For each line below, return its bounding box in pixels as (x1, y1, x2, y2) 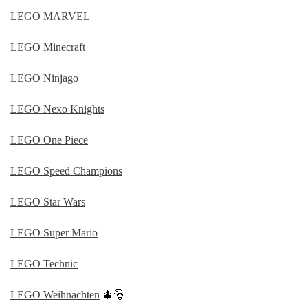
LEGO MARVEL (10, 10, 90, 22)
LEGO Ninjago (10, 71, 78, 84)
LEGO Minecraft (10, 41, 85, 53)
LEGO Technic (10, 257, 78, 269)
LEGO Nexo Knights (10, 102, 104, 115)
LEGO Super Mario (10, 226, 98, 239)
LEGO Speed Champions (10, 164, 122, 177)
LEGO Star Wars (10, 195, 85, 208)
